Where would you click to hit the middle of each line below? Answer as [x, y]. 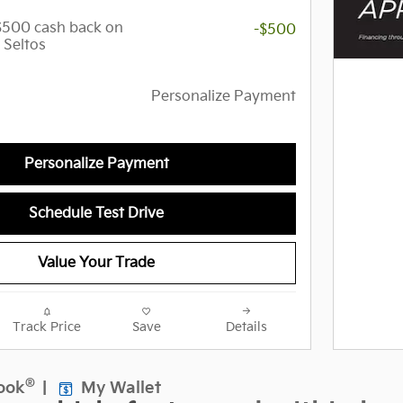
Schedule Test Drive [96, 214]
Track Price [46, 328]
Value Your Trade [96, 264]
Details [246, 328]
